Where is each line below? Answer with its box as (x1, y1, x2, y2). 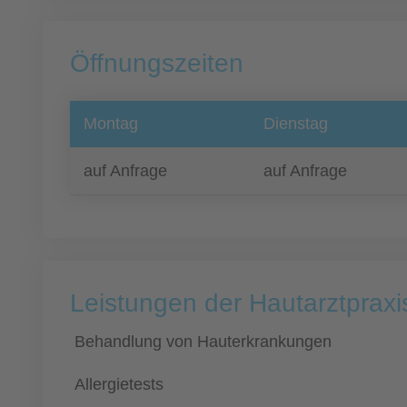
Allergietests (74, 375, 164, 393)
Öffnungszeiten (70, 49, 243, 77)
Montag (84, 114, 138, 133)
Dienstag (263, 114, 328, 133)
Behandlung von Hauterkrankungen (74, 333, 332, 351)
